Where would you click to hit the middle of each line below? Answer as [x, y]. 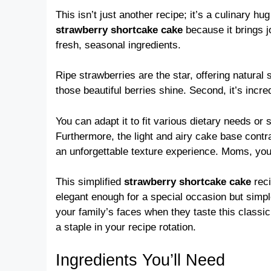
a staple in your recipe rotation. [126, 227]
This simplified [90, 182]
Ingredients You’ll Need [140, 260]
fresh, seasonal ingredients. [118, 45]
